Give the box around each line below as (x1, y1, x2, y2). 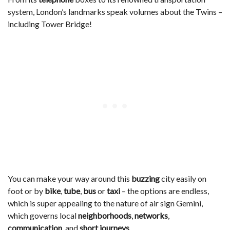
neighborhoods (78, 210, 131, 220)
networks (135, 210, 168, 220)
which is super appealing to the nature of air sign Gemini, (8, 198, 203, 208)
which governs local (8, 210, 78, 220)
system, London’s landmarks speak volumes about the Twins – (8, 7, 222, 16)
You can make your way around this (8, 174, 131, 183)
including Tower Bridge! (8, 19, 92, 29)
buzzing (131, 174, 160, 183)
